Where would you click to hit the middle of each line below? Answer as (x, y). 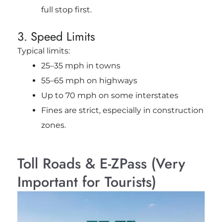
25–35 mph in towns (81, 65)
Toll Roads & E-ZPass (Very (101, 163)
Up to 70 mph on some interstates (110, 95)
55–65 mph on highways (89, 80)
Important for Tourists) (86, 182)
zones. (53, 125)
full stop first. (66, 9)
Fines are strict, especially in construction (122, 110)
